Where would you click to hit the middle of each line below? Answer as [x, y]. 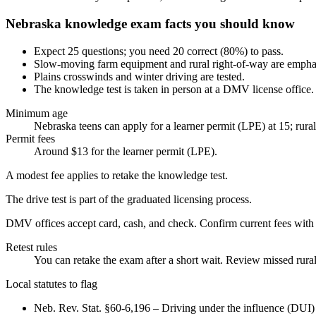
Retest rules [31, 247]
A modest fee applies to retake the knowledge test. [117, 175]
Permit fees [30, 138]
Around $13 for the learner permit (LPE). [126, 151]
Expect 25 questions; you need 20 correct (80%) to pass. [159, 51]
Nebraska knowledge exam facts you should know [150, 24]
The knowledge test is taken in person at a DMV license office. [174, 89]
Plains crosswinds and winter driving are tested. [139, 76]
